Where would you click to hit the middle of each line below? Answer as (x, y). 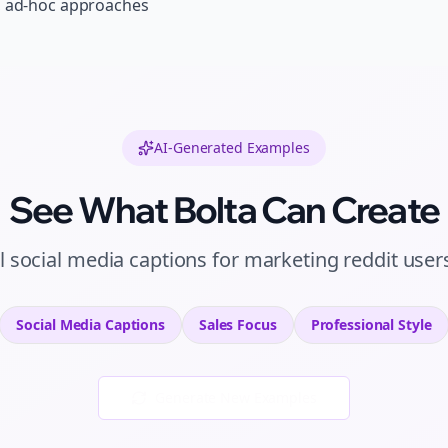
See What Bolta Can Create (224, 209)
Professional (352, 324)
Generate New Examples (236, 397)
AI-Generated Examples (232, 147)
